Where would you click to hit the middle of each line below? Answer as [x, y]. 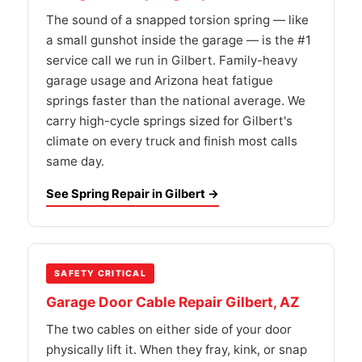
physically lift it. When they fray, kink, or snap [177, 349]
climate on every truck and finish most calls [172, 141]
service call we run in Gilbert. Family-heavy [172, 60]
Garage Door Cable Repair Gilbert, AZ [173, 302]
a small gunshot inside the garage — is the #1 [179, 40]
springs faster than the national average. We [176, 101]
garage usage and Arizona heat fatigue [160, 80]
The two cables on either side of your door [169, 329]
